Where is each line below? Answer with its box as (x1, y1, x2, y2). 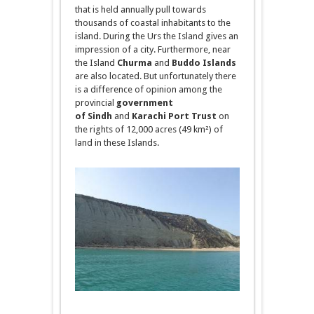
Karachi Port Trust (131, 111, 217, 121)
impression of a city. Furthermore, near (74, 44, 231, 55)
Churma (116, 57, 152, 68)
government (116, 97, 173, 108)
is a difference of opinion (74, 84, 179, 95)
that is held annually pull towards (74, 4, 206, 15)
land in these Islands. (74, 137, 159, 148)
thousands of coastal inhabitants (74, 18, 207, 28)
